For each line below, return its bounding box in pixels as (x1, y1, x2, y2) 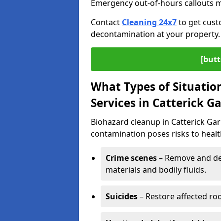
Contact (91, 17, 122, 28)
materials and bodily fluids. (106, 164, 206, 175)
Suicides (106, 191, 138, 202)
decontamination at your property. (91, 29, 220, 39)
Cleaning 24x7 (122, 17, 177, 28)
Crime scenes (106, 152, 157, 163)
